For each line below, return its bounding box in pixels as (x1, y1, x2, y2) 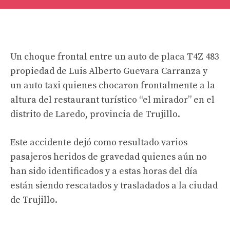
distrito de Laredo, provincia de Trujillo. (10, 108, 180, 120)
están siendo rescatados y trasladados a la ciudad (10, 180, 218, 191)
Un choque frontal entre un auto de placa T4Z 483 (10, 51, 219, 63)
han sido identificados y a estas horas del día (10, 165, 198, 177)
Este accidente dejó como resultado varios (10, 137, 187, 148)
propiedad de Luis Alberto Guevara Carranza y (10, 65, 207, 77)
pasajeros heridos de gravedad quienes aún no (10, 151, 207, 163)
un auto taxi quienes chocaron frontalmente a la (10, 80, 215, 91)
